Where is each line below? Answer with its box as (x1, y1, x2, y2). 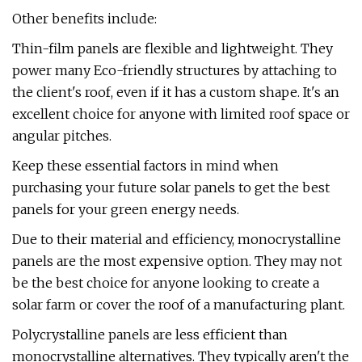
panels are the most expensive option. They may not (12, 253, 342, 269)
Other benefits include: (12, 11, 157, 27)
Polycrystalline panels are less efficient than (12, 326, 288, 343)
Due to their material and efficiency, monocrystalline (12, 231, 341, 247)
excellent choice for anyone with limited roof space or (12, 106, 350, 122)
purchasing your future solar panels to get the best (12, 179, 330, 196)
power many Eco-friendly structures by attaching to (12, 62, 337, 78)
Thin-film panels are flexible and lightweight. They (12, 40, 333, 57)
